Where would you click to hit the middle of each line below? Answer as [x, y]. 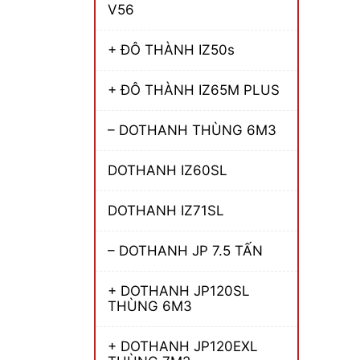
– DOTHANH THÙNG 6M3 [192, 130]
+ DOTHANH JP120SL [179, 290]
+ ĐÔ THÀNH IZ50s [171, 49]
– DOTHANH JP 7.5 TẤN [185, 250]
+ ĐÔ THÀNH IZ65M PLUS [194, 90]
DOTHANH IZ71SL [166, 210]
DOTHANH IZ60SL [168, 170]
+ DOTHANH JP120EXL [183, 346]
